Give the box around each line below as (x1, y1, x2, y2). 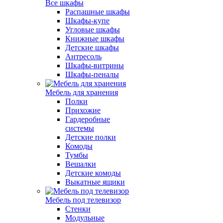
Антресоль (65, 52, 102, 61)
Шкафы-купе (65, 16, 110, 25)
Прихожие (65, 106, 101, 114)
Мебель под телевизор (45, 196, 121, 204)
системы (65, 124, 94, 132)
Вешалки (65, 160, 96, 168)
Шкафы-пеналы (65, 70, 119, 79)
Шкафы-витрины (65, 61, 124, 70)
